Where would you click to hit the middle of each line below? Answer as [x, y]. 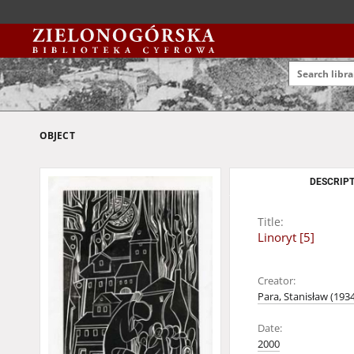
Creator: [277, 281]
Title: [271, 222]
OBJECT [57, 136]
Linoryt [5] [286, 237]
